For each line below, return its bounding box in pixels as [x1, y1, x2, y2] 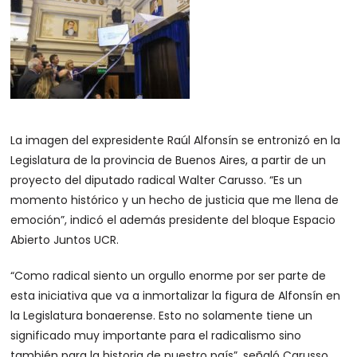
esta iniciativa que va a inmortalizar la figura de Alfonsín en [10, 288, 341, 304]
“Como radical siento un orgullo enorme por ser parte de [10, 268, 327, 284]
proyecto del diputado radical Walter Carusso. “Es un [10, 172, 303, 188]
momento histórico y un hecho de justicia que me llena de [10, 192, 339, 208]
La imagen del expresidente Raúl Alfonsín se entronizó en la [10, 132, 341, 148]
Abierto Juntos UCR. [10, 232, 120, 248]
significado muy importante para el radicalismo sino [10, 328, 302, 343]
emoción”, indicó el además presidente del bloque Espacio [10, 212, 336, 228]
